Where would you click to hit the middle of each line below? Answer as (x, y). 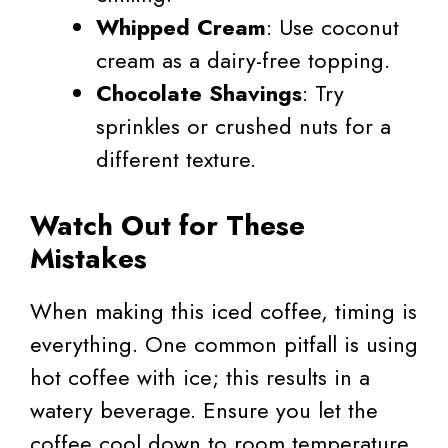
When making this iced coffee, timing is (223, 310)
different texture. (176, 158)
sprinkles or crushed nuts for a (243, 125)
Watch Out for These (167, 225)
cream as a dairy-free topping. (243, 59)
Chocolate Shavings (199, 92)
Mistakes (88, 258)
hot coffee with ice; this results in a (200, 376)
